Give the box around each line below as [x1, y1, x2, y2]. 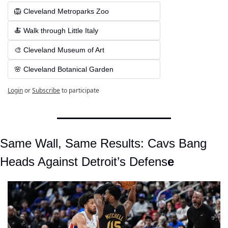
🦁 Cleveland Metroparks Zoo [14, 7, 109, 16]
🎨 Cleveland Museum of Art [14, 46, 104, 54]
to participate [62, 86, 99, 95]
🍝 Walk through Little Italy [14, 26, 98, 35]
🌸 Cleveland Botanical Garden [14, 65, 113, 74]
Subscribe [32, 86, 60, 95]
